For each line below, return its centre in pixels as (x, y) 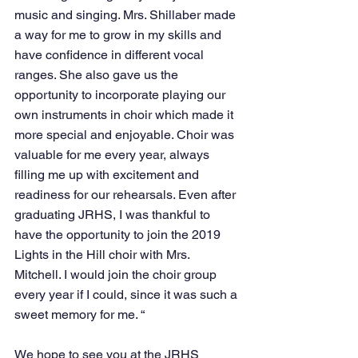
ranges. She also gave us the (98, 74)
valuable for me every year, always (113, 154)
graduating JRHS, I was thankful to (114, 214)
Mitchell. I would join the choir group (117, 274)
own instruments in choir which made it (125, 114)
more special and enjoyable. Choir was (126, 134)
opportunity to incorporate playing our (121, 94)
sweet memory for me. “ (80, 314)
